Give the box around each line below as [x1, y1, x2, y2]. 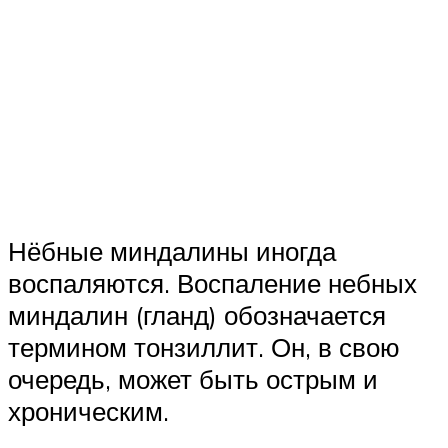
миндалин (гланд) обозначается [8, 298, 386, 331]
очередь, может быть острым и [8, 362, 378, 395]
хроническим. [8, 394, 169, 427]
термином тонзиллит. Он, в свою [8, 330, 400, 363]
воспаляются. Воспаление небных [8, 266, 417, 299]
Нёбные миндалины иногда [8, 234, 336, 267]
